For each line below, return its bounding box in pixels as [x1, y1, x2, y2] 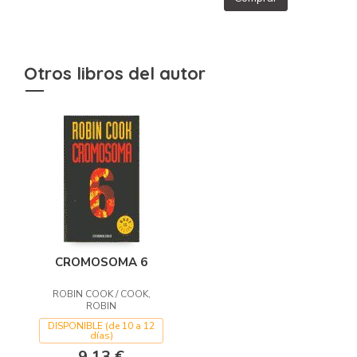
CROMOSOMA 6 [55, 253, 147, 270]
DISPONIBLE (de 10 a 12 [48, 319, 155, 332]
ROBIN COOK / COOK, [52, 287, 151, 300]
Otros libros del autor [24, 61, 206, 84]
